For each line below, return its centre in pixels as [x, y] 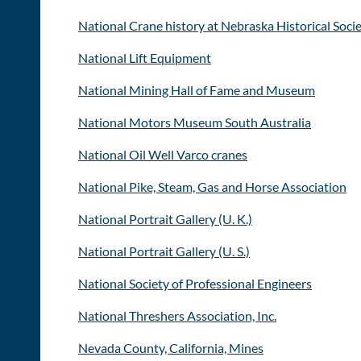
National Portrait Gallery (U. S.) [164, 251]
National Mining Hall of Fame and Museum [197, 89]
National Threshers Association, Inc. [177, 315]
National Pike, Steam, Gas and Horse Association [212, 186]
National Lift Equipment [145, 57]
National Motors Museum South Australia [195, 122]
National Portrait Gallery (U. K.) [165, 218]
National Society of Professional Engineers [195, 283]
